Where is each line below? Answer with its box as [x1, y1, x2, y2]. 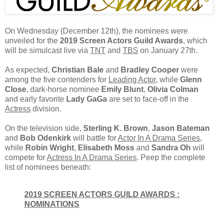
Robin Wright [25, 144, 74, 152]
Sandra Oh [151, 144, 191, 152]
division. [31, 105, 61, 113]
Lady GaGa [66, 95, 107, 104]
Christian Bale [52, 66, 104, 74]
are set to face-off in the [107, 95, 189, 104]
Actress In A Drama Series [47, 153, 137, 162]
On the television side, [5, 124, 83, 133]
